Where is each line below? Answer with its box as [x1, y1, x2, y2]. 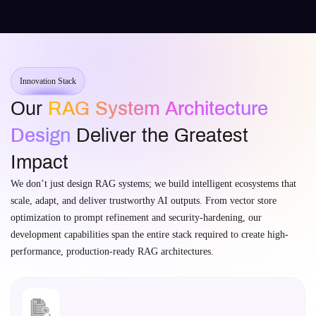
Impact [11, 152, 68, 173]
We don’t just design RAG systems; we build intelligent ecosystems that [11, 178, 296, 189]
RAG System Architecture [48, 98, 268, 119]
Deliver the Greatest [71, 125, 248, 146]
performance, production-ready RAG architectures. [11, 246, 214, 257]
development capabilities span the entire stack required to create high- [11, 229, 288, 240]
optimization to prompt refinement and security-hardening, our [11, 212, 262, 223]
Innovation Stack [20, 76, 76, 86]
